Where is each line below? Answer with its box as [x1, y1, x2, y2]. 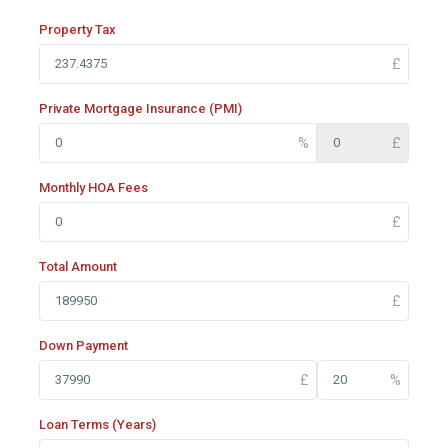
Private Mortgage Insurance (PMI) [39, 100, 242, 116]
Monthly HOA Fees [39, 179, 148, 195]
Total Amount [39, 258, 117, 274]
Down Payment [39, 337, 128, 353]
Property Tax [39, 21, 116, 37]
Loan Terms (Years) [39, 416, 156, 432]
